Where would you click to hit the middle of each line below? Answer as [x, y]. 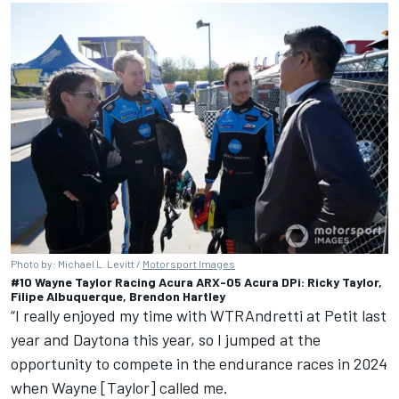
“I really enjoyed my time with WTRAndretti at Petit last [199, 316]
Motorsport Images [189, 264]
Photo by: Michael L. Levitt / [77, 264]
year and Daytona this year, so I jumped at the [166, 340]
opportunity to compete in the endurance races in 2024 [199, 364]
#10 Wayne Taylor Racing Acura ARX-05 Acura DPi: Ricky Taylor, [196, 282]
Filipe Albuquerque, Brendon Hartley [118, 297]
